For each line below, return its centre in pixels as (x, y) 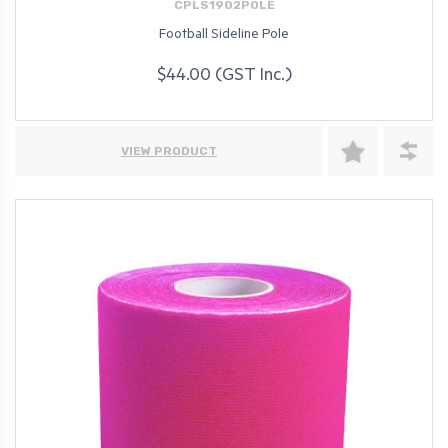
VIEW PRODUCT (169, 150)
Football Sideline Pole (224, 35)
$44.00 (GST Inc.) (224, 77)
